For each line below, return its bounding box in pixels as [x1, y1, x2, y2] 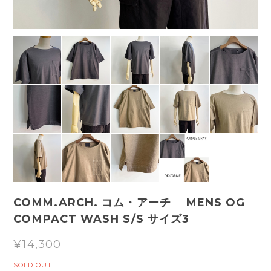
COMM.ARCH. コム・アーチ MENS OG [13, 195, 246, 209]
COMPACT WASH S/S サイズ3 [13, 212, 190, 226]
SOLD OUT [13, 260, 53, 269]
